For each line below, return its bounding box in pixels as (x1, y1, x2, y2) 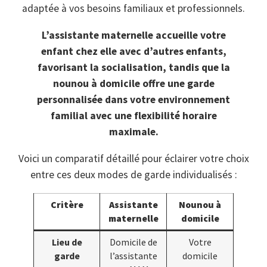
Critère (50, 198, 83, 211)
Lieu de (51, 236, 82, 249)
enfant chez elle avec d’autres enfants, (41, 44, 226, 58)
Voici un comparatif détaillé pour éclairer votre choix (18, 151, 249, 165)
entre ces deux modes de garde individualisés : (30, 167, 237, 181)
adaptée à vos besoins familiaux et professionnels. (22, 2, 245, 15)
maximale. (108, 125, 159, 138)
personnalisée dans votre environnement (37, 92, 230, 106)
